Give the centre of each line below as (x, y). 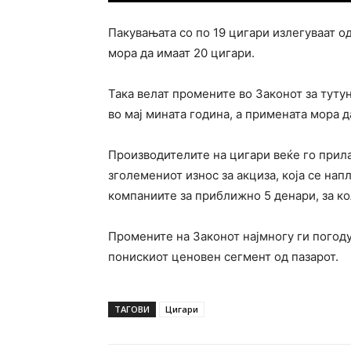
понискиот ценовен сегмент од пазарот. (223, 257)
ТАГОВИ (132, 309)
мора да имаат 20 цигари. (181, 53)
